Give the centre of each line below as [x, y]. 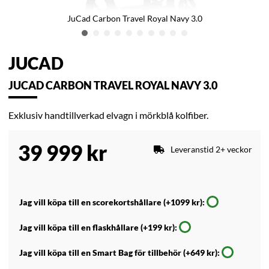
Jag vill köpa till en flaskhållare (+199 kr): [98, 228]
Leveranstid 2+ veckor [211, 150]
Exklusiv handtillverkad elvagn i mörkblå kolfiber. [108, 115]
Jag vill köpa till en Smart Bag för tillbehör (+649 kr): [119, 253]
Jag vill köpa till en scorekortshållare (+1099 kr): [112, 202]
